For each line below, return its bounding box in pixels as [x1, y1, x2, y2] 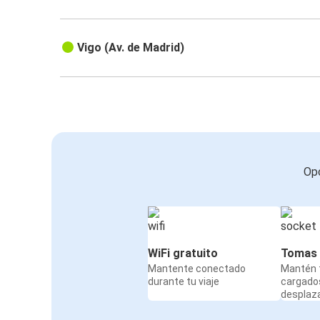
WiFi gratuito [148, 246, 218, 261]
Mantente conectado [148, 263, 246, 275]
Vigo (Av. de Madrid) [77, 41, 185, 55]
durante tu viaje [148, 276, 219, 288]
